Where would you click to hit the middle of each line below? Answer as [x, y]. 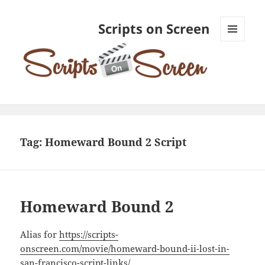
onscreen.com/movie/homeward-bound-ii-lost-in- [125, 248]
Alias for [40, 234]
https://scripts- [89, 234]
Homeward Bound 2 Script [116, 142]
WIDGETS [237, 66]
